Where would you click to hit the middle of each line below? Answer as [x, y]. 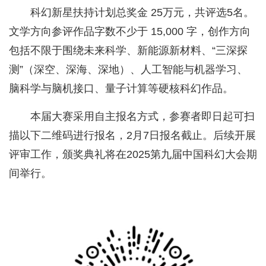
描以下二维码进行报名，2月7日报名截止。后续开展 [132, 136]
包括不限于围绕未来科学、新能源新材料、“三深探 [128, 51]
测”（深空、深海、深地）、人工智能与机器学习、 [128, 70]
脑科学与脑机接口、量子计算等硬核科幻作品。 [121, 89]
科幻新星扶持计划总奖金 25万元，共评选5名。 [142, 13]
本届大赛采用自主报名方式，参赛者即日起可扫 [142, 117]
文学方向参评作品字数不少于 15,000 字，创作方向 [130, 32]
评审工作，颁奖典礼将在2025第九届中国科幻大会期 [133, 155]
